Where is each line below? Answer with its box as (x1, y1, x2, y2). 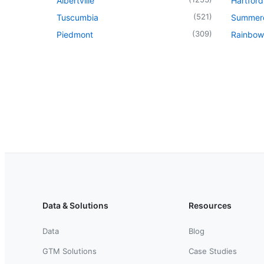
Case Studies (189, 246, 237, 256)
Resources (189, 200, 232, 210)
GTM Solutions (42, 246, 97, 256)
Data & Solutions (42, 200, 108, 210)
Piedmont (57, 29, 93, 39)
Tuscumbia (57, 12, 98, 22)
